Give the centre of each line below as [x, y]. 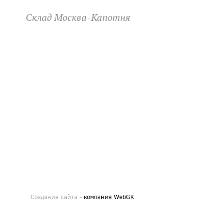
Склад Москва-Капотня [78, 18]
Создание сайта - [57, 197]
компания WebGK [109, 197]
